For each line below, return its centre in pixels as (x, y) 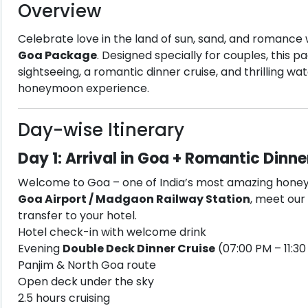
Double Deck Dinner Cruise (139, 249)
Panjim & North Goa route (87, 265)
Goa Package (57, 55)
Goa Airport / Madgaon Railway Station (134, 199)
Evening (40, 249)
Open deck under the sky (86, 282)
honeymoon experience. (83, 88)
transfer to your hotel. (77, 216)
